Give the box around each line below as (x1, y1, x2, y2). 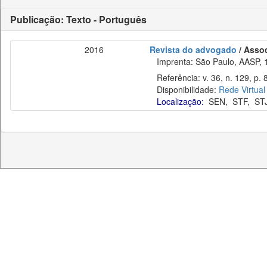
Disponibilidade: (150, 83, 219, 95)
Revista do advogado (150, 44, 237, 55)
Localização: (157, 95, 204, 107)
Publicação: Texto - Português (10, 13, 147, 26)
